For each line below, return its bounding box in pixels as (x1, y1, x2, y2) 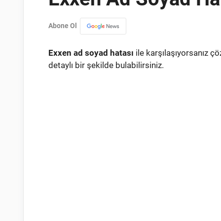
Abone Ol (48, 22, 80, 31)
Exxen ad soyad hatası (48, 47, 134, 58)
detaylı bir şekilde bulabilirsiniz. (48, 60, 164, 70)
